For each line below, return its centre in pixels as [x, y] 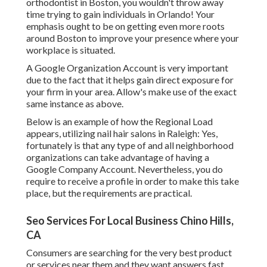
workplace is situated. [71, 50]
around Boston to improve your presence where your [133, 38]
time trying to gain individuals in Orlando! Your [120, 14]
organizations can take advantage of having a [118, 157]
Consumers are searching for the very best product [129, 253]
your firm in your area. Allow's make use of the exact [131, 92]
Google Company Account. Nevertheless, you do [125, 169]
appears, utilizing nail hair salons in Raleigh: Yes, [122, 133]
